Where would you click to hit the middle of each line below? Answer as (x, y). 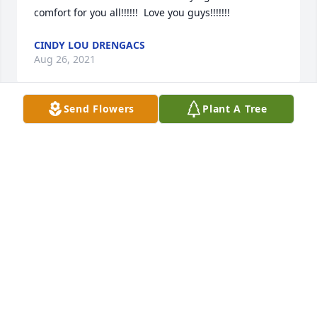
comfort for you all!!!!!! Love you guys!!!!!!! (132, 13)
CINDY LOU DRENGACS (90, 45)
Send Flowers (99, 109)
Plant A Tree (235, 109)
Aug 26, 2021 (65, 59)
